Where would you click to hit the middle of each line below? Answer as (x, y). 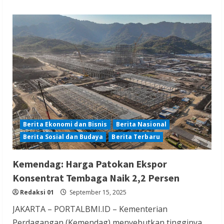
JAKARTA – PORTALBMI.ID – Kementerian (90, 209)
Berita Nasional (141, 124)
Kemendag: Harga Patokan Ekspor (90, 163)
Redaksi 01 (37, 192)
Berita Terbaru (136, 136)
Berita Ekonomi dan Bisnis (65, 124)
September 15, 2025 (97, 192)
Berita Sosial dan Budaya (63, 136)
